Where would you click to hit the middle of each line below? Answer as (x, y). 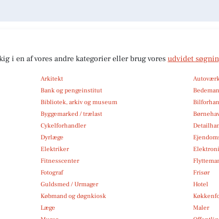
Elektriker (55, 149)
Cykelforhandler (63, 125)
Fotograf (52, 172)
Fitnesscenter (60, 161)
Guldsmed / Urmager (69, 184)
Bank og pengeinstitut (71, 90)
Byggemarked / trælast (71, 114)
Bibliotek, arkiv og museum (79, 102)
